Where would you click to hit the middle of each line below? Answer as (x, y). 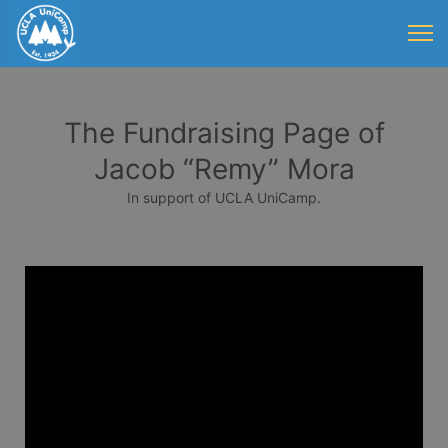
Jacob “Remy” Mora (224, 169)
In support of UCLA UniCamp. (224, 197)
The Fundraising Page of (224, 133)
